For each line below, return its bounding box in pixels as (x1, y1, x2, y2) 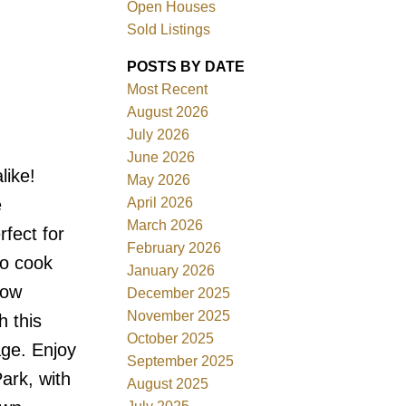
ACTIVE (57, 120, 92, 131)
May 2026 (127, 171, 191, 188)
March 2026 (127, 217, 204, 233)
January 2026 (127, 262, 216, 278)
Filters (6, 165, 46, 181)
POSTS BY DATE (127, 58, 246, 74)
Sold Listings (127, 21, 211, 37)
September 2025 (127, 353, 235, 369)
